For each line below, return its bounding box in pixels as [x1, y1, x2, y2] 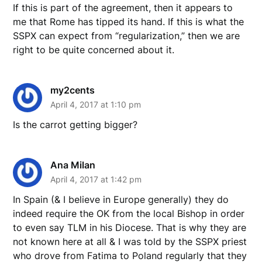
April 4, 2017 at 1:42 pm [50, 174, 142, 184]
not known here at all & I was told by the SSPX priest [13, 235, 247, 247]
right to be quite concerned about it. [13, 43, 175, 56]
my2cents [50, 84, 95, 96]
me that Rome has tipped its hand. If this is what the [13, 15, 244, 27]
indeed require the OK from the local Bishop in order [13, 207, 245, 219]
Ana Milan [50, 158, 96, 171]
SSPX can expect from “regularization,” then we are [13, 29, 240, 42]
